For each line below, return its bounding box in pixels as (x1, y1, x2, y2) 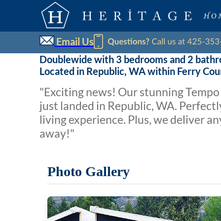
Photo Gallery (47, 163, 130, 179)
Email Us (54, 36, 94, 48)
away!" (39, 126, 74, 140)
